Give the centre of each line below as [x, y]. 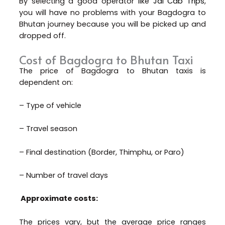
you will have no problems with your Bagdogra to [113, 13]
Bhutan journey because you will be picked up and [113, 24]
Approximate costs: [59, 199]
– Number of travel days [63, 175]
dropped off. [42, 36]
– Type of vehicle [51, 105]
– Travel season [49, 129]
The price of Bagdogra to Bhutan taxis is [113, 71]
